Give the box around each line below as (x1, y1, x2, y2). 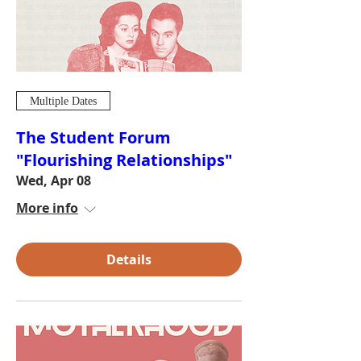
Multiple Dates (30, 94, 97, 107)
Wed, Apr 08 (16, 172, 91, 189)
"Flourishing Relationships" (16, 149, 232, 171)
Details (106, 251, 151, 268)
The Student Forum (16, 127, 171, 148)
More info (16, 199, 78, 217)
